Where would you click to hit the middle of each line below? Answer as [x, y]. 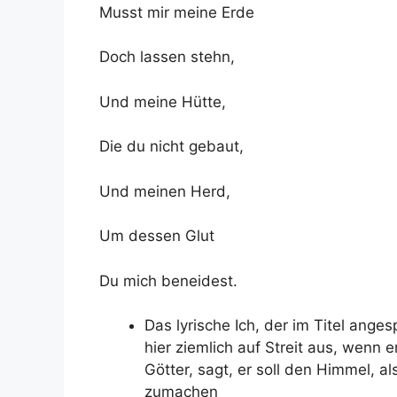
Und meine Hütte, [163, 101]
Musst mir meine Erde [177, 12]
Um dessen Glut [157, 236]
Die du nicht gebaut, [171, 146]
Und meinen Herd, [165, 191]
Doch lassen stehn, [167, 57]
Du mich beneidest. [168, 280]
